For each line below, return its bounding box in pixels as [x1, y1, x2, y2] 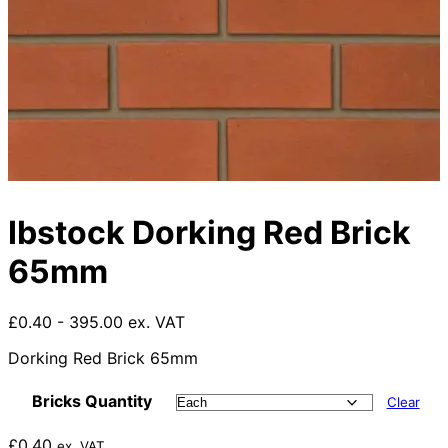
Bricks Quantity [32, 391, 152, 412]
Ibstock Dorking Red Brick [8, 212, 411, 252]
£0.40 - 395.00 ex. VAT [8, 312, 185, 333]
